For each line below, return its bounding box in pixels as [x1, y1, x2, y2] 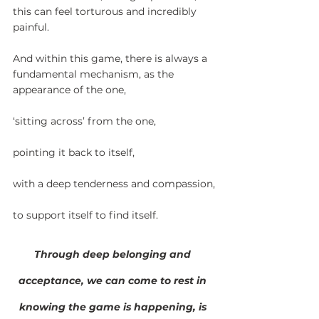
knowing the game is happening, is [19, 300, 209, 313]
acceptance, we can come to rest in [19, 273, 209, 287]
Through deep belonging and [34, 247, 194, 261]
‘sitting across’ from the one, [13, 114, 156, 127]
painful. [13, 20, 49, 33]
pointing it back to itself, [13, 145, 135, 159]
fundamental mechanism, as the [13, 67, 177, 80]
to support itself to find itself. [13, 208, 158, 221]
